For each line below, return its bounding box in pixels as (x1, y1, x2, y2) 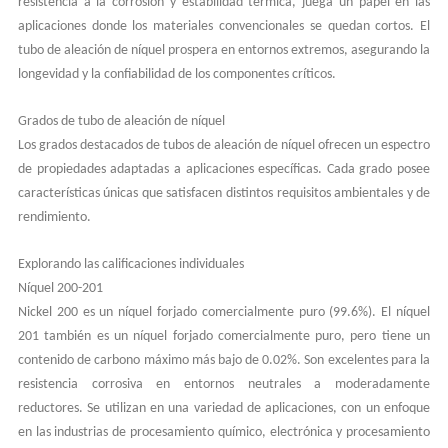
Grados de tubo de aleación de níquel (17, 113, 225, 129)
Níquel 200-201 (17, 280, 103, 296)
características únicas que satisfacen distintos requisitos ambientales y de (17, 185, 431, 201)
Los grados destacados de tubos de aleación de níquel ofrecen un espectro (17, 137, 431, 153)
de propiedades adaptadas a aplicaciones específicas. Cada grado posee (17, 161, 431, 177)
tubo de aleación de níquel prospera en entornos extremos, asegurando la (17, 42, 431, 58)
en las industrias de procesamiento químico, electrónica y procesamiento (17, 424, 431, 440)
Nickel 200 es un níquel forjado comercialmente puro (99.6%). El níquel (17, 304, 431, 320)
